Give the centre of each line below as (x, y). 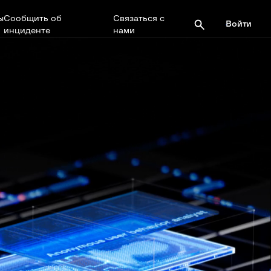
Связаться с (139, 19)
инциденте (27, 31)
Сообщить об (32, 19)
